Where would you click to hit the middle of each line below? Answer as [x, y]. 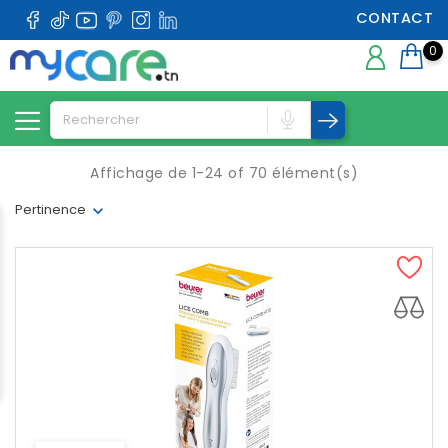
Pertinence [50, 210]
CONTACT [394, 18]
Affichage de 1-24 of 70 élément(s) [224, 173]
